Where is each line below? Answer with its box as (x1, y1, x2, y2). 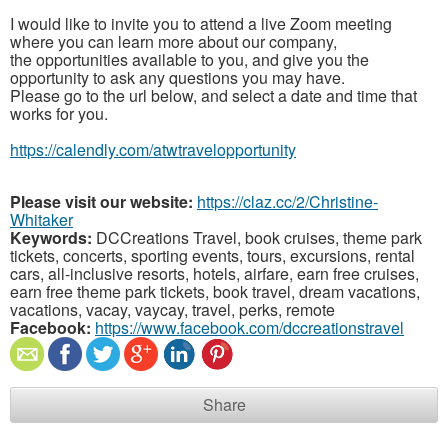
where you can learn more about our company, (10, 29, 337, 53)
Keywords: (10, 225, 92, 249)
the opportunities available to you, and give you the (10, 47, 369, 71)
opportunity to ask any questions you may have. (10, 65, 345, 89)
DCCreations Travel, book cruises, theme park (92, 225, 422, 249)
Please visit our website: (10, 189, 193, 213)
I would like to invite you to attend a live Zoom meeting (10, 11, 392, 35)
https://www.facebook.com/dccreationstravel (95, 315, 404, 339)
